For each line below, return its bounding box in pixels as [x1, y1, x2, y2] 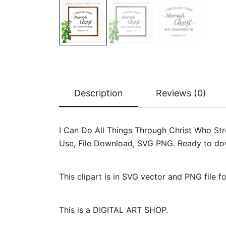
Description [74, 88, 123, 98]
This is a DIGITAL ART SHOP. [59, 205, 168, 215]
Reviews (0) [156, 88, 206, 98]
